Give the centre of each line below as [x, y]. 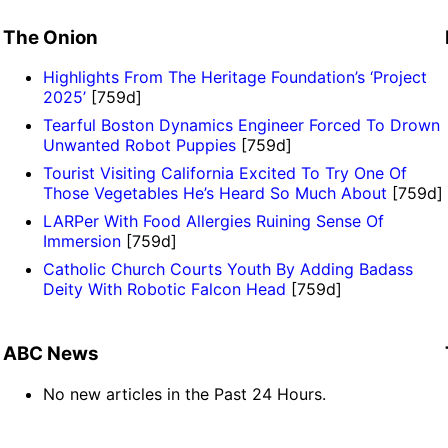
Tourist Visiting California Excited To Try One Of [224, 173]
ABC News [50, 353]
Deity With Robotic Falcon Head [164, 289]
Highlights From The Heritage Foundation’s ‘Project [234, 77]
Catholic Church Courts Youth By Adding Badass [227, 269]
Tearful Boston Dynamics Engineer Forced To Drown [241, 125]
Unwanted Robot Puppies [139, 145]
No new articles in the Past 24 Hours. [184, 393]
